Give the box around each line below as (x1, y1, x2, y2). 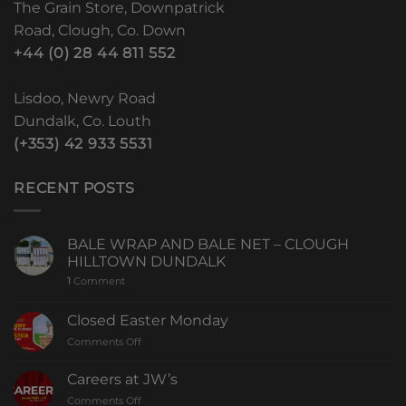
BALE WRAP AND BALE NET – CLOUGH (67, 235, 349, 253)
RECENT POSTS (14, 179, 135, 198)
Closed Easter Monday (67, 311, 228, 329)
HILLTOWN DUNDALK (67, 252, 226, 270)
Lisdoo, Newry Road (14, 90, 156, 108)
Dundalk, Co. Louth (14, 112, 151, 130)
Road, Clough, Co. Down (14, 22, 186, 40)
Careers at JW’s (67, 370, 178, 388)
